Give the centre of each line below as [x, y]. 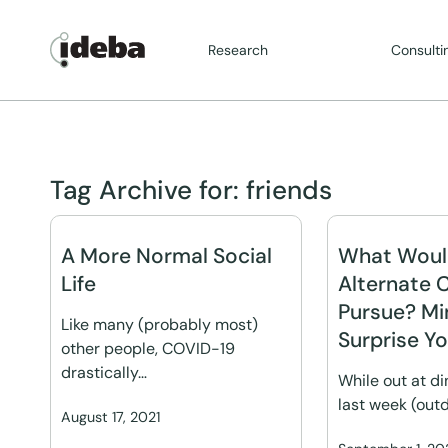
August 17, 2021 [110, 417]
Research [238, 50]
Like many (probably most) [159, 324]
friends [289, 190]
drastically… [104, 372]
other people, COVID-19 [148, 348]
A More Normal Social [166, 256]
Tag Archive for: [148, 190]
